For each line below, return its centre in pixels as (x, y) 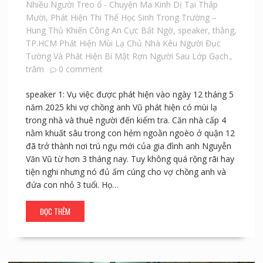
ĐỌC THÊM (55, 211)
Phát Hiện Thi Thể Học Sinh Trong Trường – (133, 17)
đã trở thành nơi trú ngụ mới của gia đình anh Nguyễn (128, 146)
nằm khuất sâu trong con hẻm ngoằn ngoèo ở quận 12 (130, 133)
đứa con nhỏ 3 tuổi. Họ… (72, 184)
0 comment (80, 69)
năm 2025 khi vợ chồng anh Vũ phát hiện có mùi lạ (121, 107)
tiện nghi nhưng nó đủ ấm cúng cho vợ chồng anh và (126, 171)
